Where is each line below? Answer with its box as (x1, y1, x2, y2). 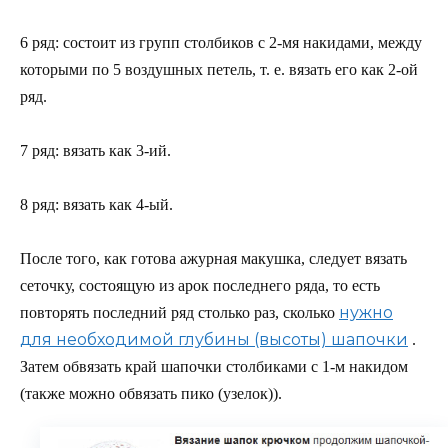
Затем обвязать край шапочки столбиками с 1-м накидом (20, 358, 408, 376)
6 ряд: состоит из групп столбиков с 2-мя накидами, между (20, 33, 422, 51)
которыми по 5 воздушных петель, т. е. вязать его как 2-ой (20, 60, 418, 78)
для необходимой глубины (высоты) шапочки (20, 330, 408, 350)
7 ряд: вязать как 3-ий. (20, 141, 171, 159)
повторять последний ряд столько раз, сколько (20, 304, 335, 322)
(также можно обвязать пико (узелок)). (20, 385, 282, 403)
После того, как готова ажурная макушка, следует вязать (20, 250, 407, 268)
